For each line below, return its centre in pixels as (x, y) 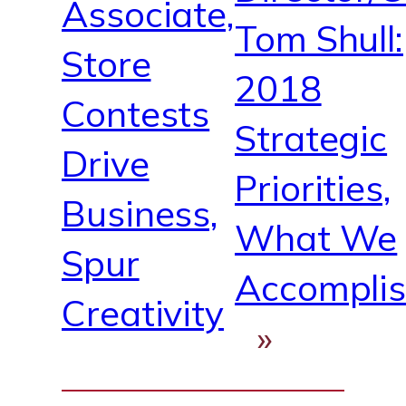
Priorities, (313, 188)
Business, (140, 213)
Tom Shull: (319, 39)
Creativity (143, 312)
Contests (136, 113)
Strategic (311, 138)
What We (316, 238)
